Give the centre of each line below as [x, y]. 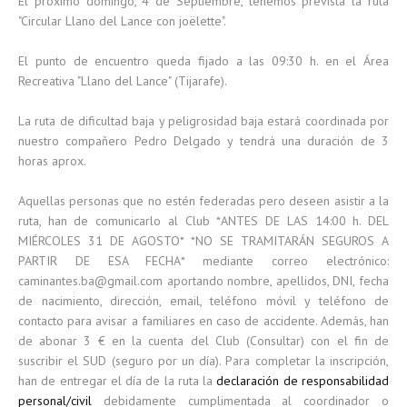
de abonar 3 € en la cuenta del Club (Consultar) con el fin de [203, 341]
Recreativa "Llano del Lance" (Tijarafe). [123, 81]
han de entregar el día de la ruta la [118, 381]
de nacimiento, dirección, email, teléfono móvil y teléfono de [203, 301]
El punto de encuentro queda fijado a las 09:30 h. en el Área [203, 61]
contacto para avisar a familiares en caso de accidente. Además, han [203, 321]
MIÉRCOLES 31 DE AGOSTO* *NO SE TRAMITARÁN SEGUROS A [203, 241]
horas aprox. [52, 161]
